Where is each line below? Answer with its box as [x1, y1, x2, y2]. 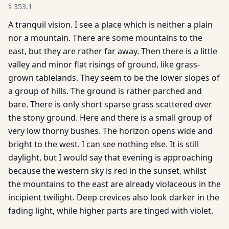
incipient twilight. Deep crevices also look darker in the [8, 192, 219, 203]
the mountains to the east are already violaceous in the [8, 178, 221, 190]
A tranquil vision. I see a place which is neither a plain [8, 19, 213, 30]
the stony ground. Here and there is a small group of [8, 112, 212, 123]
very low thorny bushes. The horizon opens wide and [8, 125, 213, 136]
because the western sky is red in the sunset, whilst [8, 165, 207, 176]
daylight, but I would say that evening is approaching [8, 152, 213, 163]
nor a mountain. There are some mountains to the [8, 32, 202, 43]
